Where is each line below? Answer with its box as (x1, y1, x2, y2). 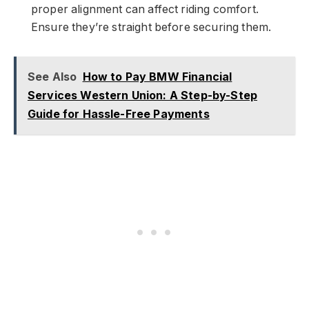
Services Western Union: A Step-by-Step (27, 88, 257, 102)
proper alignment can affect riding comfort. (31, 3, 259, 17)
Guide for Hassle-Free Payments (27, 106, 210, 121)
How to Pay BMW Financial (82, 69, 232, 83)
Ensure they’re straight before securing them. (31, 21, 272, 34)
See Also (27, 69, 77, 83)
